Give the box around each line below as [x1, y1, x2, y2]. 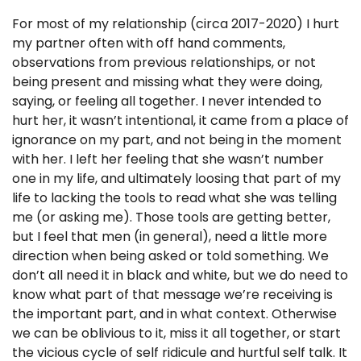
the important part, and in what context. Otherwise [12, 304, 337, 323]
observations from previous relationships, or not [12, 52, 316, 72]
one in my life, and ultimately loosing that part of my [12, 168, 341, 188]
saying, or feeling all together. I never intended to [12, 91, 322, 110]
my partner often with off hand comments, [12, 33, 285, 52]
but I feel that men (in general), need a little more [12, 226, 327, 246]
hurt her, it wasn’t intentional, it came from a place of [12, 110, 349, 130]
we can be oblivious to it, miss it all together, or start [12, 323, 341, 342]
